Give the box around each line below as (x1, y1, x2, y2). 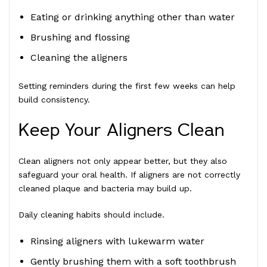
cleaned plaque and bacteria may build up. (18, 183, 192, 193)
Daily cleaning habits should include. (18, 209, 164, 219)
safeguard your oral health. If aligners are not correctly (18, 169, 240, 179)
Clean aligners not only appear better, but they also (18, 156, 227, 166)
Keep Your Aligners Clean (18, 121, 225, 139)
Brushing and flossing (30, 31, 130, 43)
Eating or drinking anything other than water (30, 11, 235, 23)
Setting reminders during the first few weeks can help (18, 80, 235, 91)
